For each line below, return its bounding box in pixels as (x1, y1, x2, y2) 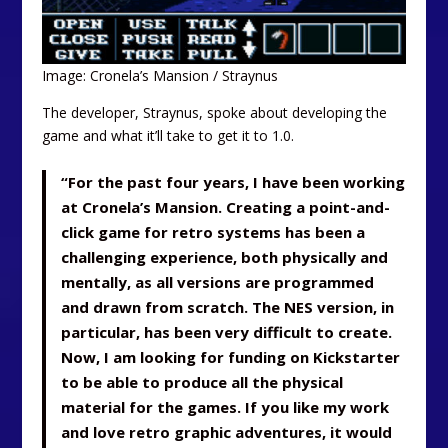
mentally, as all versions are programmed (61, 271, 375, 292)
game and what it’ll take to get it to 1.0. (42, 126, 295, 146)
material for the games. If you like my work (61, 396, 390, 417)
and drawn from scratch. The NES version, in (61, 296, 395, 317)
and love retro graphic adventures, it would (61, 421, 393, 442)
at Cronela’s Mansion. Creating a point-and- (61, 196, 391, 217)
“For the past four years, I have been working (61, 171, 406, 192)
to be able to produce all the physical (61, 371, 344, 392)
